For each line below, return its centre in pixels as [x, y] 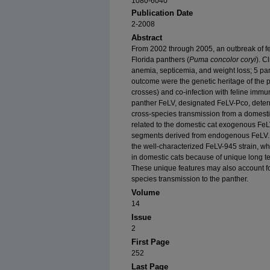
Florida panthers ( [160, 60]
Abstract [147, 38]
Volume [146, 193]
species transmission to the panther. [190, 179]
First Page [150, 242]
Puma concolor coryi [223, 60]
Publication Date [162, 13]
